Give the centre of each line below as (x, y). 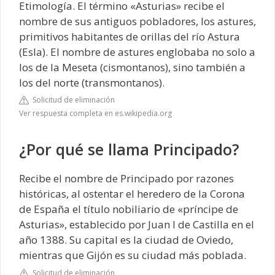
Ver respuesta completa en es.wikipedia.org (95, 114)
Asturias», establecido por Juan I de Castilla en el (137, 225)
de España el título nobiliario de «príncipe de (129, 209)
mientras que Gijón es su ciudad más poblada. (133, 255)
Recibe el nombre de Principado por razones (126, 179)
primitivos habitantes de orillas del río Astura (130, 36)
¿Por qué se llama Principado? (129, 149)
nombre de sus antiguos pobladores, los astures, (137, 21)
